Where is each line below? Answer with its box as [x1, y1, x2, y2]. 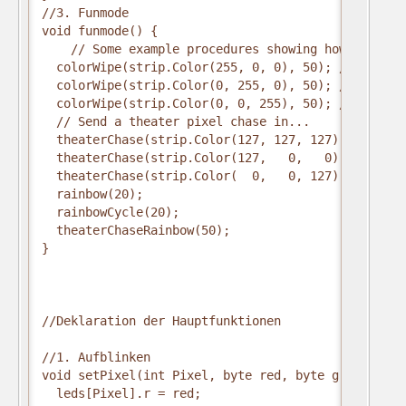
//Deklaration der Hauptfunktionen [42, 314, 281, 328]
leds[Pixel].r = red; [42, 386, 201, 401]
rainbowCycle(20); [42, 205, 179, 219]
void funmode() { [42, 24, 158, 38]
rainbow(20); [42, 187, 143, 201]
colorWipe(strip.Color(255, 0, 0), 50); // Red [42, 60, 382, 74]
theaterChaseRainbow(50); [42, 223, 230, 237]
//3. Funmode [42, 5, 129, 20]
